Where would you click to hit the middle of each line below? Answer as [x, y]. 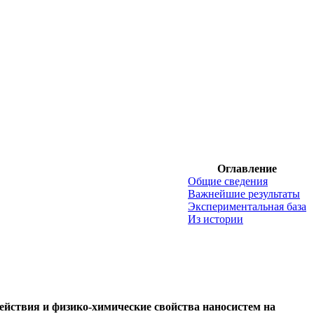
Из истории [216, 219]
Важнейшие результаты [244, 194]
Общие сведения [228, 181]
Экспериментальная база [247, 206]
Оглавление [247, 169]
